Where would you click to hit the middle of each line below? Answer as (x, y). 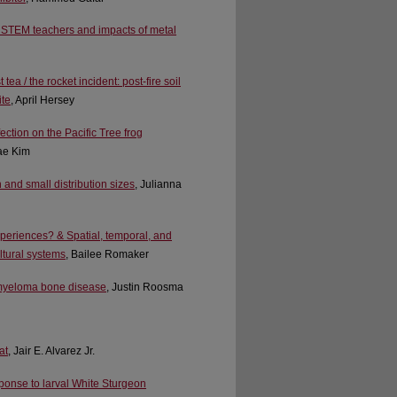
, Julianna (158, 185)
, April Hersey (43, 101)
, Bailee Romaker (107, 255)
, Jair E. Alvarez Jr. (51, 351)
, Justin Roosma (145, 288)
